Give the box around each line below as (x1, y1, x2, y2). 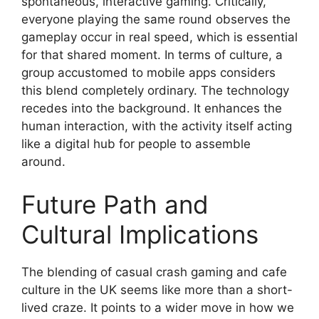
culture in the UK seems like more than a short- (21, 282, 293, 297)
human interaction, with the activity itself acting (21, 119, 292, 134)
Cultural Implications (21, 219, 258, 249)
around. (21, 155, 66, 169)
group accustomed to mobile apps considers (21, 66, 276, 80)
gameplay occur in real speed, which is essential (21, 30, 298, 45)
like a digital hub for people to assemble (21, 137, 251, 152)
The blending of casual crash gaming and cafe (21, 264, 287, 279)
